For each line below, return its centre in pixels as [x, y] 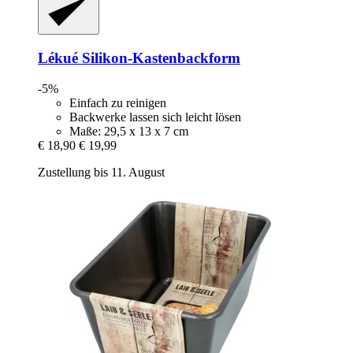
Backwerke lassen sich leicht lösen [155, 117]
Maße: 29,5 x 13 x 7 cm [129, 131]
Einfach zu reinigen [118, 102]
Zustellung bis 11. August [101, 172]
